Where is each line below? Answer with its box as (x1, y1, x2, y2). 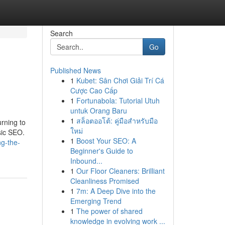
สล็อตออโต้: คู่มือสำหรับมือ (76, 116, 158, 126)
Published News (50, 65, 101, 75)
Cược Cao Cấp (70, 85, 118, 95)
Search (50, 28, 73, 38)
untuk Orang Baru (70, 105, 127, 116)
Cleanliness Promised (70, 176, 139, 186)
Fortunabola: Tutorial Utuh (76, 95, 160, 105)
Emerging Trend (70, 196, 122, 206)
